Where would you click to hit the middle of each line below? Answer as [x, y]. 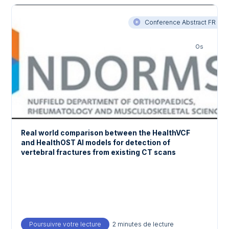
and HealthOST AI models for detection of [96, 143]
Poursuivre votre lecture [65, 224]
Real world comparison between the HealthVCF [106, 133]
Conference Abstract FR [180, 22]
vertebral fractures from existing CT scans [99, 153]
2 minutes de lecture [143, 224]
